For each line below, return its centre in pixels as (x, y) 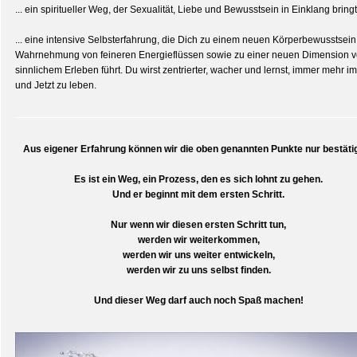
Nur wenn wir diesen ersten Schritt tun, (198, 225)
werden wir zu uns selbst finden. (198, 270)
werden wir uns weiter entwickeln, (198, 255)
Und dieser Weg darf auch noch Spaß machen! (198, 300)
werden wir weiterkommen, (198, 240)
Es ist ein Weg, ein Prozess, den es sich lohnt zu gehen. (198, 179)
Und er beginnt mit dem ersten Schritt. (198, 194)
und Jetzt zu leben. (56, 85)
